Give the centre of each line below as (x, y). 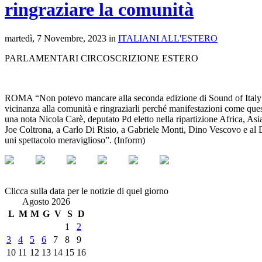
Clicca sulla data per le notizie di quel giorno (87, 191)
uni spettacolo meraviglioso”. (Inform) (75, 140)
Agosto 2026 (46, 201)
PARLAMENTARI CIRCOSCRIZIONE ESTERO (101, 58)
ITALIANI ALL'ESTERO (168, 38)
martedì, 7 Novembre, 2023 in (61, 38)
